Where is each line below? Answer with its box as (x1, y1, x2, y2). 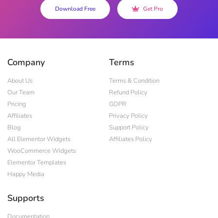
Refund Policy (109, 88, 147, 97)
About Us (7, 76, 33, 86)
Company (7, 56, 45, 69)
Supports (7, 192, 44, 204)
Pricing (7, 100, 26, 109)
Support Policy (109, 123, 149, 132)
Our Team (7, 88, 35, 97)
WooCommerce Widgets (7, 146, 76, 156)
